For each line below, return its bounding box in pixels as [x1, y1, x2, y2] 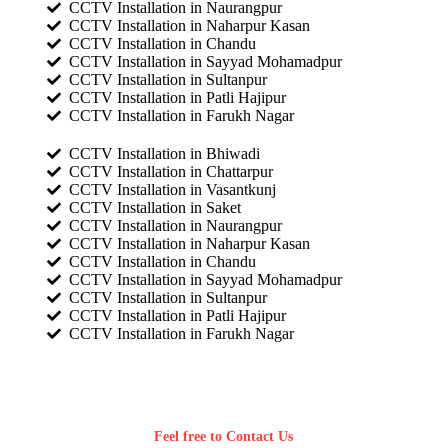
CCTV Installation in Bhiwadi [69, 144, 261, 162]
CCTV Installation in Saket [69, 198, 242, 216]
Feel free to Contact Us [154, 429, 294, 445]
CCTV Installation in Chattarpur [69, 162, 274, 180]
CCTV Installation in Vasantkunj [69, 180, 277, 198]
